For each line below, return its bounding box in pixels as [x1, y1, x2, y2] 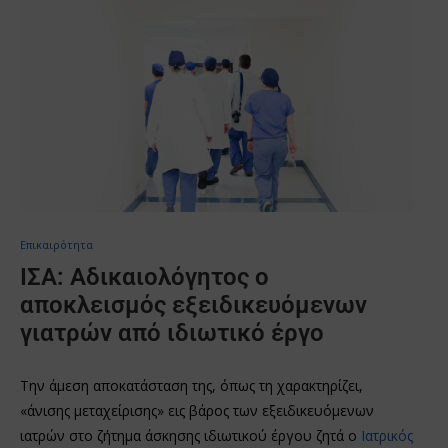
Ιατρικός [361, 425, 413, 445]
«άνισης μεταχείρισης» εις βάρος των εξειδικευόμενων [20, 400, 374, 420]
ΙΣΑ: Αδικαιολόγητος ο [20, 262, 269, 291]
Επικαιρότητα [20, 236, 93, 252]
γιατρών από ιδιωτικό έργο [20, 318, 324, 347]
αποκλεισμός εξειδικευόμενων [20, 290, 367, 319]
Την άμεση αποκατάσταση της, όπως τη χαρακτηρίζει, [20, 375, 363, 395]
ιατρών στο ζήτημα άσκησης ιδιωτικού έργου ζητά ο [20, 425, 361, 445]
